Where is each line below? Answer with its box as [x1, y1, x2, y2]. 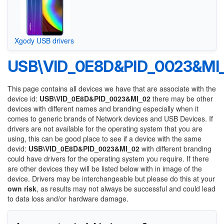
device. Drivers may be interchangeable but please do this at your [7, 173, 215, 183]
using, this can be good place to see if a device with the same [7, 133, 201, 143]
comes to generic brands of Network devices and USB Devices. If [7, 113, 213, 123]
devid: [7, 143, 28, 153]
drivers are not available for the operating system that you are [7, 123, 202, 133]
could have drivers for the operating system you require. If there [7, 153, 209, 163]
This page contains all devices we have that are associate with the [7, 83, 216, 93]
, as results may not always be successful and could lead [36, 183, 215, 193]
